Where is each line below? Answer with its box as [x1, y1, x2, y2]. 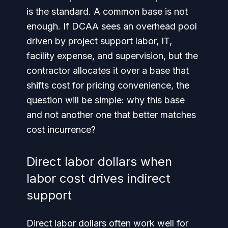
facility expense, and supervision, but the [26, 50, 198, 61]
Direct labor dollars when [26, 154, 172, 169]
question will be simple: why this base [26, 95, 185, 105]
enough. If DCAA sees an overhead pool [26, 21, 197, 32]
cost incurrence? [26, 124, 96, 135]
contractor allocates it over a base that [26, 65, 189, 76]
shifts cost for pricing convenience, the [26, 80, 189, 91]
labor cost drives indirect [26, 171, 170, 186]
